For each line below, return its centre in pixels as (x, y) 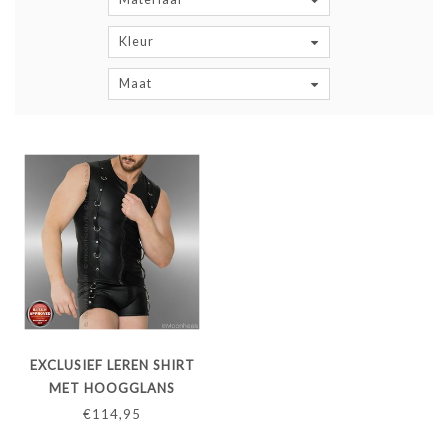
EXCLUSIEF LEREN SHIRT (112, 365)
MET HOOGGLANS (112, 388)
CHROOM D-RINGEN (112, 411)
